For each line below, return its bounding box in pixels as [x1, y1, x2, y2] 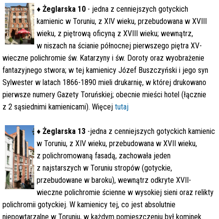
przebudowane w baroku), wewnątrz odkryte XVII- [37, 175, 191, 185]
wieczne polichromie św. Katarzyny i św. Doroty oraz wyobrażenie [2, 53, 204, 63]
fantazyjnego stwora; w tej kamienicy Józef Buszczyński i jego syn [2, 66, 208, 75]
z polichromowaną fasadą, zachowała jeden [37, 151, 171, 160]
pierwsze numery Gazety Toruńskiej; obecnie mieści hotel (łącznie [2, 90, 206, 99]
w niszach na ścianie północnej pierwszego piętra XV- [37, 41, 202, 50]
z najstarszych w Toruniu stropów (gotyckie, [37, 163, 172, 173]
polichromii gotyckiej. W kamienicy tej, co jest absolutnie [2, 200, 175, 209]
